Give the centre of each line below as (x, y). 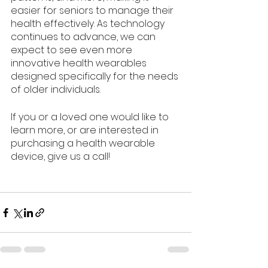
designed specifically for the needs (96, 77)
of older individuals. (56, 90)
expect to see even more (73, 50)
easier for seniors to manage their (93, 11)
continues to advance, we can (84, 37)
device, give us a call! (60, 157)
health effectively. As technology (89, 24)
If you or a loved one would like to (91, 117)
